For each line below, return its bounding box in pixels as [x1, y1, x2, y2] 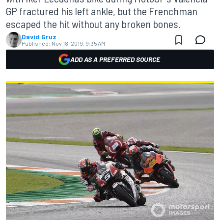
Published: [22, 40, 51, 47]
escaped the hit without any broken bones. [6, 17, 181, 30]
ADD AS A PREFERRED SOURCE [70, 55, 160, 63]
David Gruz [22, 32, 56, 41]
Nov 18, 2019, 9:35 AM [52, 40, 105, 47]
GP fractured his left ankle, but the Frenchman [6, 4, 197, 17]
